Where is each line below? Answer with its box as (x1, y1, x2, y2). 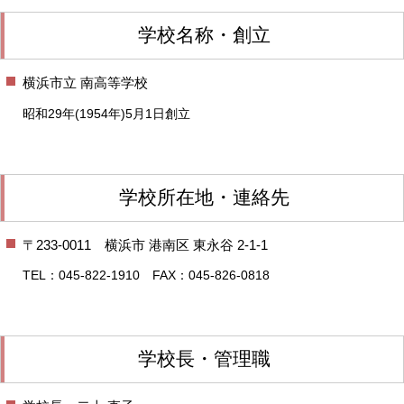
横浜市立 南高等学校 (23, 74, 148, 90)
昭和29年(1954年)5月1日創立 (23, 106, 190, 121)
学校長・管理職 (138, 347, 271, 370)
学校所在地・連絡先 (119, 186, 289, 208)
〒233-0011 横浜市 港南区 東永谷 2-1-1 (23, 236, 268, 252)
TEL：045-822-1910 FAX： (23, 267, 188, 282)
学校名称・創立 (138, 23, 271, 46)
